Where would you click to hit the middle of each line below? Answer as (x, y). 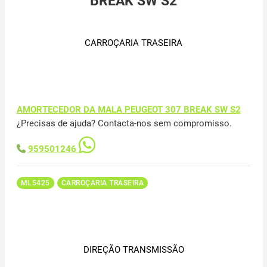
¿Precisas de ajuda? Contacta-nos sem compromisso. (124, 123)
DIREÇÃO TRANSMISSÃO (133, 249)
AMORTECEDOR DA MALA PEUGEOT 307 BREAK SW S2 (128, 109)
